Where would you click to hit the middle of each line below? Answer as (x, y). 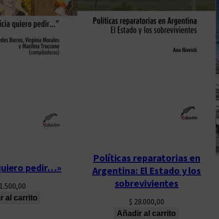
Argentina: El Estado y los (147, 170)
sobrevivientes (147, 183)
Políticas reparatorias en (147, 157)
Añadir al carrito (147, 213)
